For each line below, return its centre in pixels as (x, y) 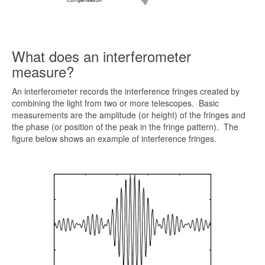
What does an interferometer (101, 56)
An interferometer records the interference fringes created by (126, 91)
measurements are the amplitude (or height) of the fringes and (129, 115)
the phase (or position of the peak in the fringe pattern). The (125, 127)
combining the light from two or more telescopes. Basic (115, 103)
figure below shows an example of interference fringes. (114, 139)
